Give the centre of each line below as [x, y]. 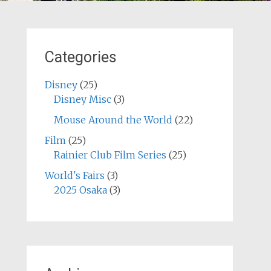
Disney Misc [82, 99]
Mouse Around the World [113, 120]
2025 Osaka [80, 190]
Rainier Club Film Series [110, 155]
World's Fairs [74, 175]
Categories [80, 57]
